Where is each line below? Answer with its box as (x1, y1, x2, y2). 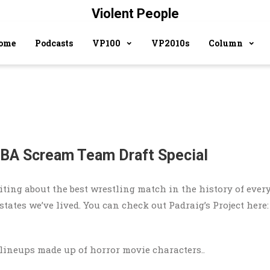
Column (209, 37, 243, 49)
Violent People (91, 6, 179, 21)
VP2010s (151, 37, 189, 49)
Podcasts (35, 37, 73, 49)
